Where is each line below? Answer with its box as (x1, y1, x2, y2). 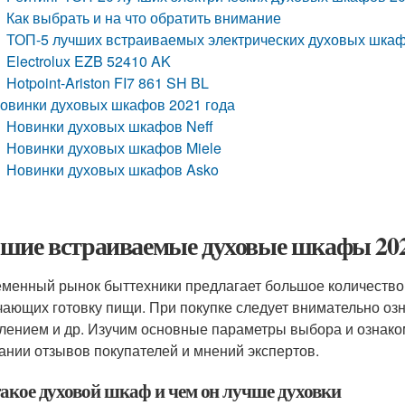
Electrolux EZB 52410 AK (6, 51, 172, 71)
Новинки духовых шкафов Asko (6, 159, 220, 180)
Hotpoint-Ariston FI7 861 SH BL (6, 72, 210, 93)
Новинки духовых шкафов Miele (6, 137, 222, 158)
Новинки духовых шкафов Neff (6, 116, 214, 137)
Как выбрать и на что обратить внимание (6, 7, 282, 28)
